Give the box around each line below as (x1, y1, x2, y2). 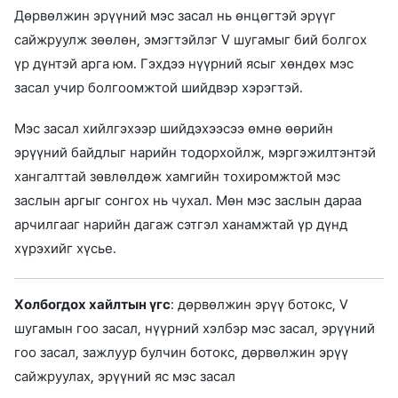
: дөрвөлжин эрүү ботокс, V (171, 297, 348, 314)
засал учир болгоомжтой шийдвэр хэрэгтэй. (14, 79, 303, 96)
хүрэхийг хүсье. (14, 240, 116, 257)
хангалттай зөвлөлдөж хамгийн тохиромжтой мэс (14, 168, 340, 185)
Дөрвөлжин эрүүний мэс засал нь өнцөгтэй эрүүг (14, 7, 336, 24)
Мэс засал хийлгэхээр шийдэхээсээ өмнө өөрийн (14, 120, 333, 137)
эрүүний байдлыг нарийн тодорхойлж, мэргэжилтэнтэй (14, 144, 376, 161)
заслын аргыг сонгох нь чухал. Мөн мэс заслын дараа (14, 192, 362, 209)
